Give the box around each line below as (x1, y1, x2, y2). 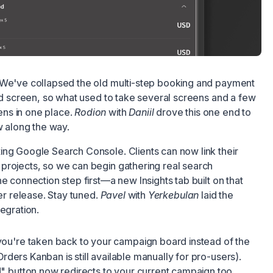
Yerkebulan (147, 189, 199, 202)
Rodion (74, 106, 107, 119)
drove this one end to (154, 106, 251, 119)
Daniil (129, 106, 154, 119)
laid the (199, 189, 233, 202)
